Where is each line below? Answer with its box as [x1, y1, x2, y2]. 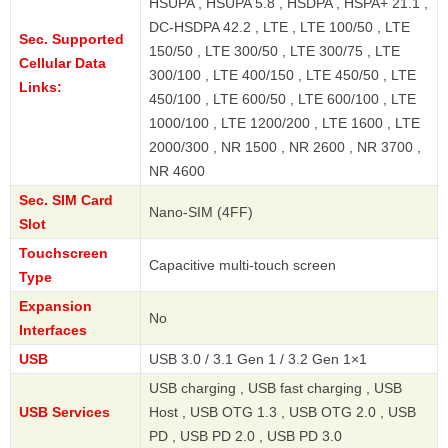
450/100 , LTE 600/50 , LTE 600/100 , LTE [149, 91, 416, 108]
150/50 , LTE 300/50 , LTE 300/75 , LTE [149, 43, 400, 60]
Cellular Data [19, 55, 106, 72]
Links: [19, 79, 62, 96]
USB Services [19, 404, 110, 421]
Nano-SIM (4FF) [149, 204, 253, 221]
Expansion [19, 298, 92, 315]
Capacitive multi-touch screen [149, 257, 336, 274]
